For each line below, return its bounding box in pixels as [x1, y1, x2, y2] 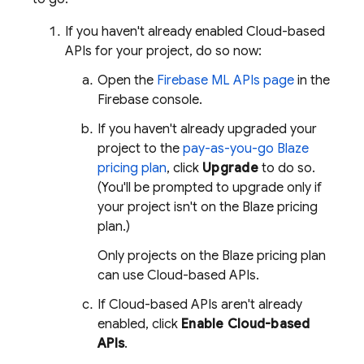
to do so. [258, 160, 315, 176]
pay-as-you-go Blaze [183, 141, 309, 157]
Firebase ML [157, 72, 230, 89]
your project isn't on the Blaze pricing [97, 199, 318, 215]
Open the [97, 72, 157, 89]
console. [149, 92, 202, 108]
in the [294, 72, 330, 89]
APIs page [230, 72, 294, 89]
